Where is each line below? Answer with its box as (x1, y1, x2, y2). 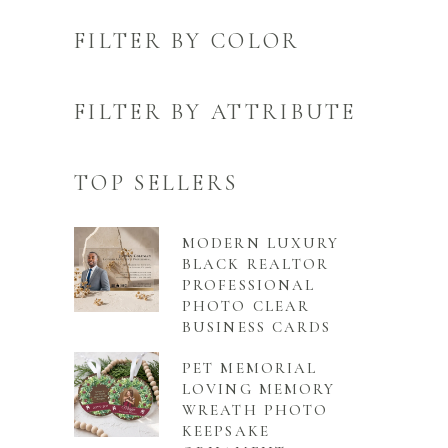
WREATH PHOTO (182, 401, 329, 420)
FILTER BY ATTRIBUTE (74, 99, 357, 126)
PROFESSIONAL (182, 276, 316, 295)
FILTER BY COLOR (74, 28, 301, 55)
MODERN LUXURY (182, 234, 340, 253)
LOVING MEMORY (182, 380, 336, 399)
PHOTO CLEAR (182, 297, 311, 316)
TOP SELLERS (74, 170, 239, 197)
